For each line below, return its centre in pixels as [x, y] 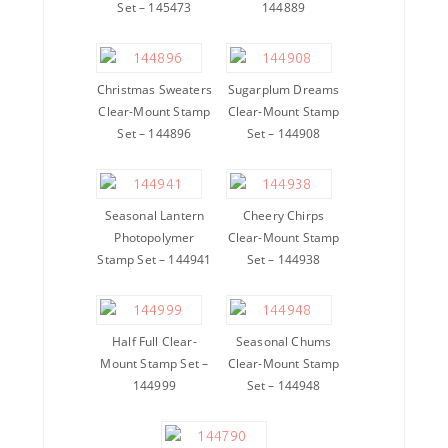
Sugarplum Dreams [283, 90]
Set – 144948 [283, 386]
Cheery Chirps [283, 216]
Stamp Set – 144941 [154, 260]
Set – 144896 [154, 134]
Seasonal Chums [283, 342]
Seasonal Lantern [154, 216]
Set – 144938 [283, 260]
